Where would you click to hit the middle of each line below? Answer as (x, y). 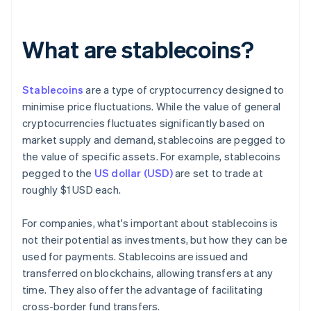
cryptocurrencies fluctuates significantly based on (144, 123)
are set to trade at (218, 173)
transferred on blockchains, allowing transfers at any (148, 273)
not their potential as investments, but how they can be (155, 240)
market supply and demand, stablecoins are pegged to (154, 140)
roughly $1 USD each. (72, 190)
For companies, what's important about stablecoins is (150, 223)
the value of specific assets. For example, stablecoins (151, 157)
